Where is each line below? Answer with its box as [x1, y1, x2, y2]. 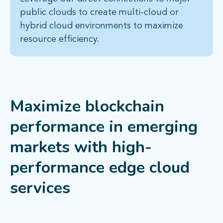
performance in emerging [10, 116, 198, 138]
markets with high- [10, 136, 152, 158]
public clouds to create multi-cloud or [20, 8, 179, 17]
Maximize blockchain [10, 96, 164, 117]
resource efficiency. [20, 35, 102, 44]
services [10, 177, 70, 199]
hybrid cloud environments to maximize [20, 21, 183, 31]
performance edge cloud [10, 157, 190, 179]
